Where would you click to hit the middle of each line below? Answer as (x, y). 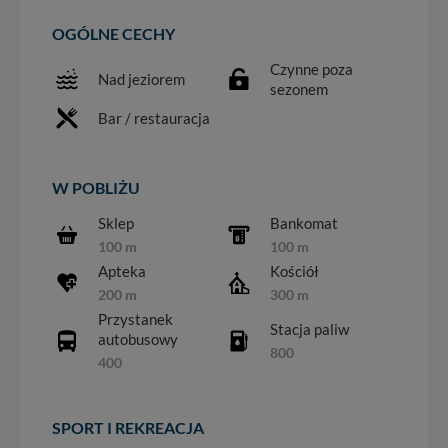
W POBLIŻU (96, 188)
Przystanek (135, 319)
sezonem (299, 89)
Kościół (294, 271)
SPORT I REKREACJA (128, 428)
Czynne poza (311, 69)
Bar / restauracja (154, 118)
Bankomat (304, 223)
